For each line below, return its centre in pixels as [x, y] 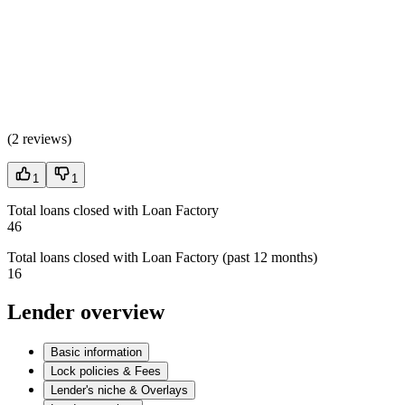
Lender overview [86, 312]
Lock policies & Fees [106, 372]
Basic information [96, 353]
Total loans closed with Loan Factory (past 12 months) [162, 258]
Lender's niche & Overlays [119, 391]
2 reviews [39, 139]
